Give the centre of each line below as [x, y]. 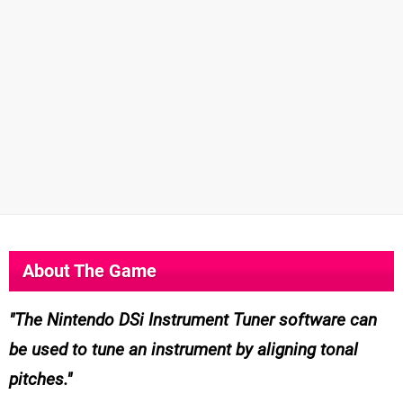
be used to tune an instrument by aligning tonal [184, 349]
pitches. [38, 379]
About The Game [90, 270]
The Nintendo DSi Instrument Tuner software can [196, 319]
